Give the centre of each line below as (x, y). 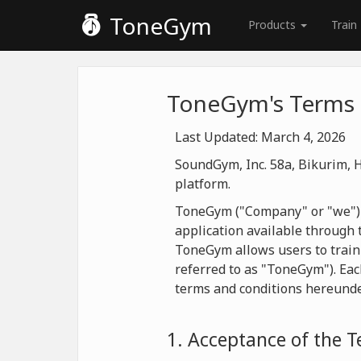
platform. (203, 184)
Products (274, 25)
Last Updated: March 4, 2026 (260, 137)
